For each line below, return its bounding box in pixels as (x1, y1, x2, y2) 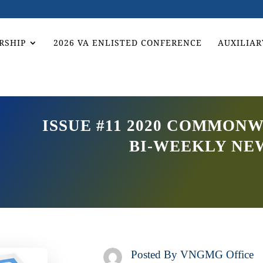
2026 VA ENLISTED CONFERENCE (53, 37, 202, 48)
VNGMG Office (180, 248, 254, 261)
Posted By (130, 248, 180, 261)
